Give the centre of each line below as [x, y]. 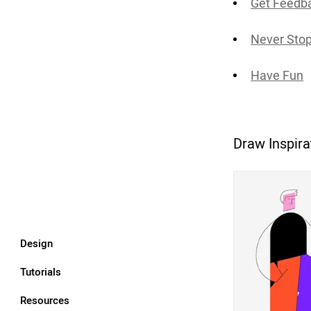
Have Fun [277, 75]
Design [36, 243]
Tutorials [41, 272]
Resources [45, 300]
